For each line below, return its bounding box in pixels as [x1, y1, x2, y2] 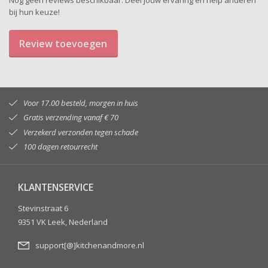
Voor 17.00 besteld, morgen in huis [23, 97, 138, 108]
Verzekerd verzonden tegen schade [23, 126, 138, 138]
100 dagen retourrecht [23, 141, 98, 153]
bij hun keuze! [9, 7, 60, 17]
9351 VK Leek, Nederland [18, 217, 108, 228]
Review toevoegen [19, 37, 108, 51]
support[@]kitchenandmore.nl [35, 240, 144, 251]
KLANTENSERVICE [18, 181, 93, 194]
